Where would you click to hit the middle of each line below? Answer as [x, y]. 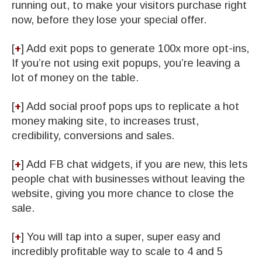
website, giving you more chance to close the [123, 193]
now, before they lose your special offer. [109, 19]
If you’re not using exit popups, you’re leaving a [126, 63]
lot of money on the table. [75, 77]
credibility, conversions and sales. [93, 135]
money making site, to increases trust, [105, 120]
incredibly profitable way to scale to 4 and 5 [117, 251]
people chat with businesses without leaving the [128, 178]
